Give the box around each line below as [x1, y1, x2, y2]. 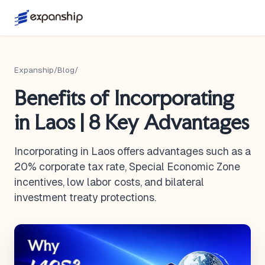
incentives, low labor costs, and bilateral [14, 176, 204, 188]
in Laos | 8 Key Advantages [14, 110, 249, 134]
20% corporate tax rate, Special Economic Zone [14, 161, 240, 173]
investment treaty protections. [14, 192, 156, 203]
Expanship [14, 66, 54, 75]
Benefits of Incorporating [14, 86, 234, 110]
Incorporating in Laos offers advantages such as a [14, 146, 251, 157]
